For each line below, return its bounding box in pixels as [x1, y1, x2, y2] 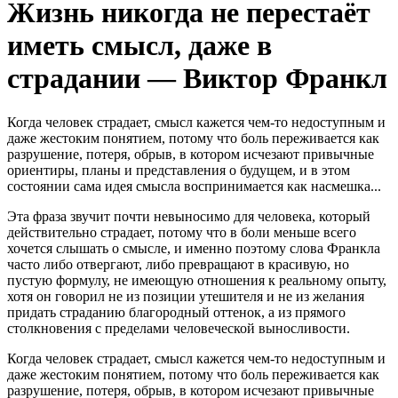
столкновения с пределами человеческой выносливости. [7, 320, 350, 336]
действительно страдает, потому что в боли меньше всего [7, 224, 356, 240]
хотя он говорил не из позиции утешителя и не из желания [7, 288, 364, 304]
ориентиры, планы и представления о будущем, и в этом [7, 162, 350, 178]
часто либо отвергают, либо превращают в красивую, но [7, 256, 349, 272]
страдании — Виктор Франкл [7, 62, 387, 95]
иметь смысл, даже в [7, 29, 272, 62]
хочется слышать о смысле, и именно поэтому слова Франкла [7, 240, 380, 256]
